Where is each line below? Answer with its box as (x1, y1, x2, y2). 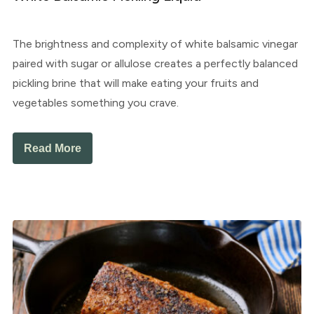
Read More (23, 142, 81, 155)
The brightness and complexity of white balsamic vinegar (12, 37, 298, 51)
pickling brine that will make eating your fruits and (12, 76, 259, 90)
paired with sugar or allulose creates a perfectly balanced (12, 57, 298, 71)
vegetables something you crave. (12, 96, 179, 110)
